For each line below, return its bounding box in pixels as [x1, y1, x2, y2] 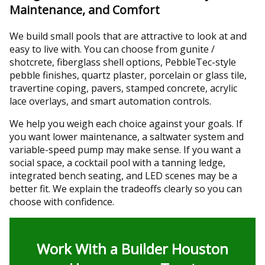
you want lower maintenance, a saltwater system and [9, 130, 244, 144]
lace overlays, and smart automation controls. [9, 95, 211, 108]
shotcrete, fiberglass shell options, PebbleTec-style [9, 56, 236, 69]
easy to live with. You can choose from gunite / [9, 43, 215, 56]
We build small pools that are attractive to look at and [9, 30, 247, 43]
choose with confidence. [9, 195, 114, 209]
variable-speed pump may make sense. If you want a [9, 143, 241, 157]
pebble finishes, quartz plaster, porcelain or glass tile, [9, 69, 247, 82]
